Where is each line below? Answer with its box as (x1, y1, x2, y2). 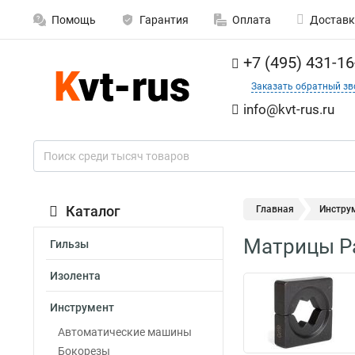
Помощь (52, 13, 96, 26)
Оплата (232, 13, 271, 26)
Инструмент (50, 301, 114, 314)
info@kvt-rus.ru (243, 101, 334, 117)
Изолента (50, 269, 101, 282)
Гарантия (139, 13, 189, 26)
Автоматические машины (58, 326, 192, 338)
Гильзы (50, 238, 89, 250)
